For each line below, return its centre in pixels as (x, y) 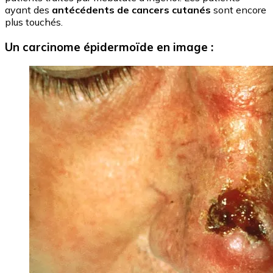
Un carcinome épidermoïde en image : (109, 47)
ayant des (28, 10)
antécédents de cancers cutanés (131, 10)
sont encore (239, 10)
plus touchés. (34, 22)
